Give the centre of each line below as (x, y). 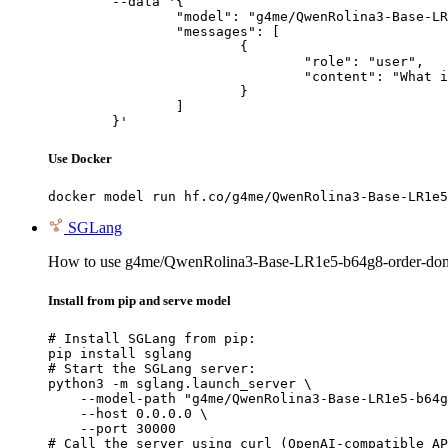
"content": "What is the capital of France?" (176, 76)
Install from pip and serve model (139, 301)
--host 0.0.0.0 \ (128, 414)
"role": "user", (176, 61)
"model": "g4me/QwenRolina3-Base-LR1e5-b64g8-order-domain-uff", (112, 16)
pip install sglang (120, 354)
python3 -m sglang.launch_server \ (180, 384)
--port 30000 (112, 429)
